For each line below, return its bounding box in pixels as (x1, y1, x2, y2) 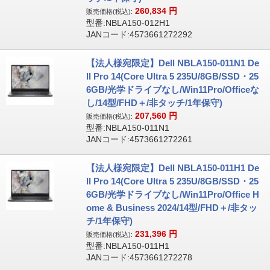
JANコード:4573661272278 (86, 253, 192, 262)
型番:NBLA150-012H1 (86, 18, 170, 28)
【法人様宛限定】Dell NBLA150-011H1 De (86, 163, 259, 173)
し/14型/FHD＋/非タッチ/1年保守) (86, 98, 222, 108)
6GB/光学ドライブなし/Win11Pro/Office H (86, 189, 259, 199)
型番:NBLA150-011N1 (86, 123, 169, 133)
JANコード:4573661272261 (86, 134, 192, 144)
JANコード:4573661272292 (86, 30, 192, 39)
